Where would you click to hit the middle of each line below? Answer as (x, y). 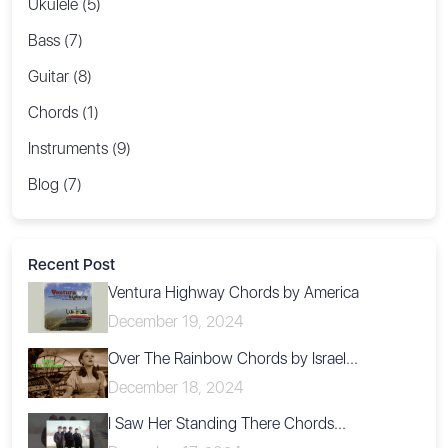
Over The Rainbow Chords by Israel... (233, 358)
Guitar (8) (60, 77)
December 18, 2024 (175, 387)
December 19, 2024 (175, 322)
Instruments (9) (79, 149)
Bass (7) (55, 41)
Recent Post (71, 265)
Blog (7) (55, 185)
